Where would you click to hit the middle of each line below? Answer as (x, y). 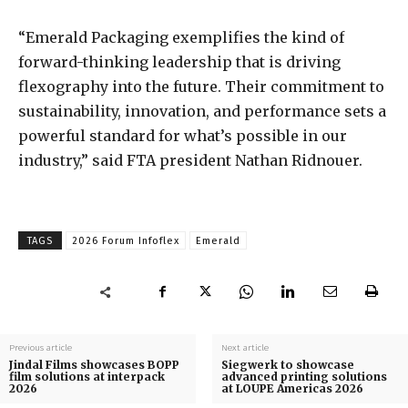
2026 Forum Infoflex (126, 241)
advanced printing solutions (304, 377)
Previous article (41, 348)
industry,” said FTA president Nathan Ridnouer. (190, 161)
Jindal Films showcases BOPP (94, 365)
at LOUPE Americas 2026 (292, 389)
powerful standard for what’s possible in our (183, 136)
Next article (245, 348)
